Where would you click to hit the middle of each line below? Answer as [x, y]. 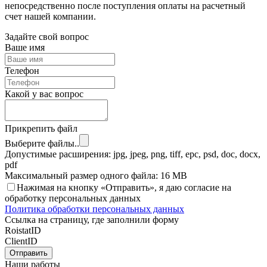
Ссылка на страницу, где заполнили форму [92, 219]
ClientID [21, 241]
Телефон [22, 70]
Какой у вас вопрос [44, 94]
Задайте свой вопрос [47, 36]
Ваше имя [25, 47]
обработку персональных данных [73, 198]
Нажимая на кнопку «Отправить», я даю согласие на [124, 187]
